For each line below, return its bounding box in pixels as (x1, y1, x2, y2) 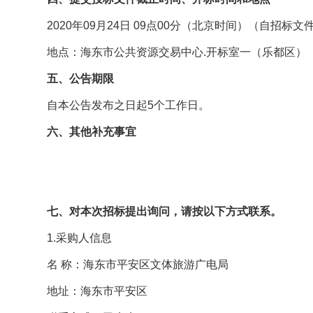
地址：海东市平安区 (47, 285, 237, 297)
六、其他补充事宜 (47, 126, 136, 138)
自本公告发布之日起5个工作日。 (47, 99, 210, 111)
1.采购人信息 (47, 232, 112, 244)
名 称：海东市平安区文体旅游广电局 (47, 259, 284, 270)
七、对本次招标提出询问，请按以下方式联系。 (47, 205, 282, 217)
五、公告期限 (47, 73, 114, 85)
